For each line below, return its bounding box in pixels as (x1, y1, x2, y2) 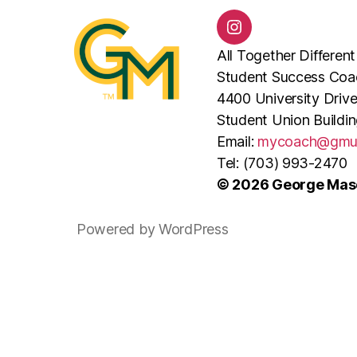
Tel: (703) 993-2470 (217, 155, 347, 172)
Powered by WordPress (76, 221, 229, 238)
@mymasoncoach (233, 28, 348, 45)
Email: (217, 133, 258, 151)
